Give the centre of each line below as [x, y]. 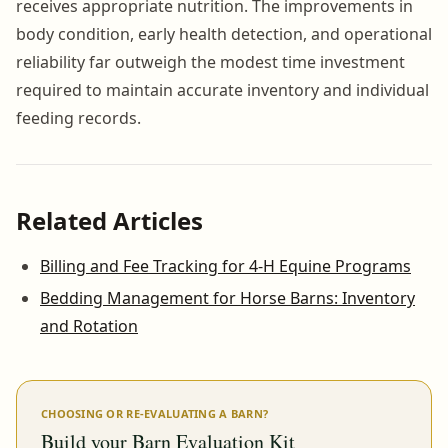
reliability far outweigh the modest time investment [210, 61]
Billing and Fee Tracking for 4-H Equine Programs [225, 265]
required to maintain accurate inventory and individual [222, 89]
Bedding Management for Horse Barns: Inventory [227, 297]
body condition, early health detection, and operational [224, 33]
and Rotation [89, 325]
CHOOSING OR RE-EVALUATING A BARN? [155, 413]
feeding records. [78, 117]
